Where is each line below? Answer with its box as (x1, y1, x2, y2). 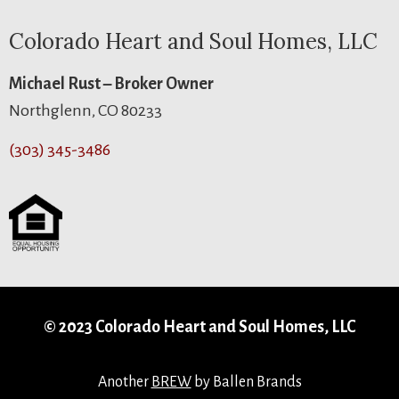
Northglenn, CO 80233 (9, 101, 162, 119)
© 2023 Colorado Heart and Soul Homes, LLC (44, 317, 355, 336)
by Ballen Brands (191, 374, 302, 391)
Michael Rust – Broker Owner (9, 74, 214, 93)
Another (97, 374, 151, 391)
